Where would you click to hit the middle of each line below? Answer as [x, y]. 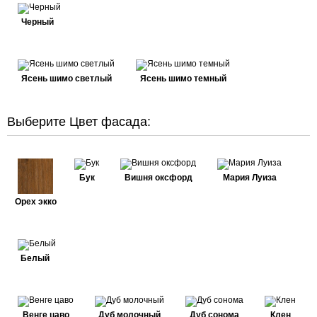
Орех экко [35, 202]
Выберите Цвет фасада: [79, 122]
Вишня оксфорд [158, 178]
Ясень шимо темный [183, 79]
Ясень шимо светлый [66, 79]
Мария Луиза [249, 178]
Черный [38, 22]
